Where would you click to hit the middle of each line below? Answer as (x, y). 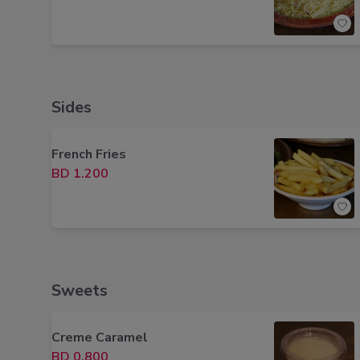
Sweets (80, 290)
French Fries (89, 154)
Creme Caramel (100, 337)
